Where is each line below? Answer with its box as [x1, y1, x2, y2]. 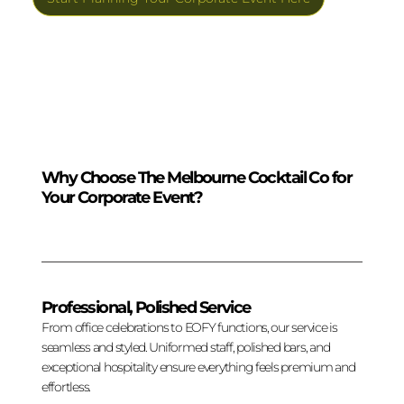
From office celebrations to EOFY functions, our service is [41, 319, 337, 336]
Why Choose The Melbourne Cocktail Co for [41, 167, 352, 187]
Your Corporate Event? [41, 187, 203, 207]
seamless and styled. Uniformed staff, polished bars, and [41, 339, 330, 356]
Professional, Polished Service [41, 298, 251, 317]
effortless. [41, 379, 91, 396]
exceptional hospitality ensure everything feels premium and [41, 359, 355, 376]
